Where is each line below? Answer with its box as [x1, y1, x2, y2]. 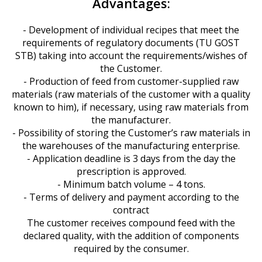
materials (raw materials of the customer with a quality [12, 88, 250, 101]
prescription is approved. [76, 165, 186, 178]
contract [113, 204, 149, 216]
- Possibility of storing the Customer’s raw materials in [12, 126, 250, 139]
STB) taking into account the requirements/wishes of [15, 49, 247, 62]
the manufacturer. [91, 113, 171, 126]
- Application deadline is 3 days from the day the [26, 152, 236, 165]
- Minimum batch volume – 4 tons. [57, 178, 205, 191]
